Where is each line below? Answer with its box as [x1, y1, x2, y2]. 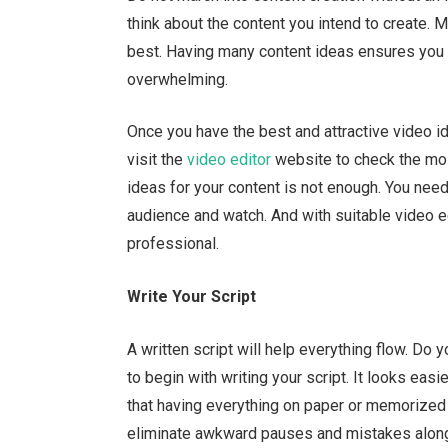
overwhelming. [127, 69, 229, 89]
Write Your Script [127, 286, 257, 306]
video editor [187, 150, 272, 170]
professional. [127, 234, 220, 254]
